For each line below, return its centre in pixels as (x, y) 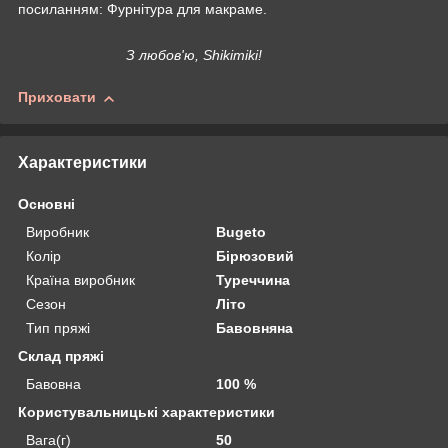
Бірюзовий (255, 255)
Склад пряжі (61, 355)
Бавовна (53, 383)
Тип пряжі (58, 327)
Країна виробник (80, 279)
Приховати (57, 97)
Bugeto (241, 231)
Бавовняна (255, 327)
